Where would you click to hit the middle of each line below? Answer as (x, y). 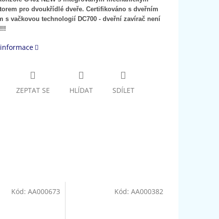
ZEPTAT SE (33, 90)
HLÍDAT (81, 90)
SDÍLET (123, 90)
